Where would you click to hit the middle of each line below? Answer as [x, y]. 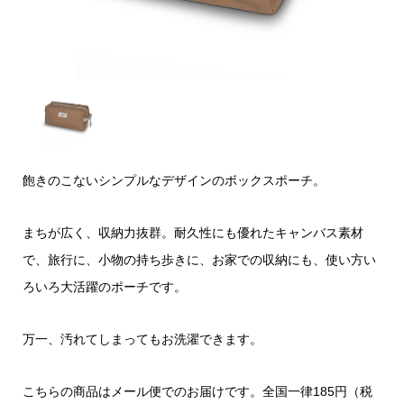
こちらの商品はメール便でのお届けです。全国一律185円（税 [197, 392]
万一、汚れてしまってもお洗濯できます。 [142, 340]
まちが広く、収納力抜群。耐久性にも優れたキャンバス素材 [193, 233]
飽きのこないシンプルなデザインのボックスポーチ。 [174, 181]
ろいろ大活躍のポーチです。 [104, 287]
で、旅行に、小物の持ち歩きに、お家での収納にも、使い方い [199, 260]
